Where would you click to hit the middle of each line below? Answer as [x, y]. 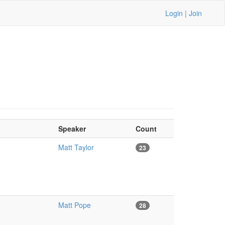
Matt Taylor [76, 147]
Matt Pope [74, 205]
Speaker [72, 129]
